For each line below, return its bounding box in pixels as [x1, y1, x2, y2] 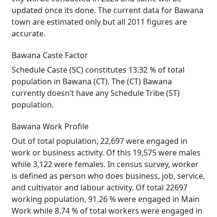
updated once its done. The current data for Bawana [12, 5, 203, 15]
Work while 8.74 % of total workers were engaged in [12, 205, 202, 216]
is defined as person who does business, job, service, [12, 170, 205, 181]
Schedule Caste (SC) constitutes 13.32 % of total [12, 64, 185, 75]
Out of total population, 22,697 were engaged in [12, 136, 187, 146]
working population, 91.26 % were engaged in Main [12, 194, 200, 204]
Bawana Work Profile [12, 121, 89, 132]
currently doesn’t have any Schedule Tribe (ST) [12, 88, 180, 98]
